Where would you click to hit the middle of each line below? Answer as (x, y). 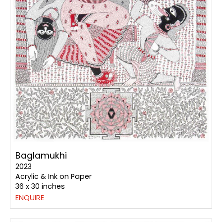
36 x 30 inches (40, 186)
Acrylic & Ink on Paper (54, 176)
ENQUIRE (30, 197)
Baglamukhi (41, 155)
